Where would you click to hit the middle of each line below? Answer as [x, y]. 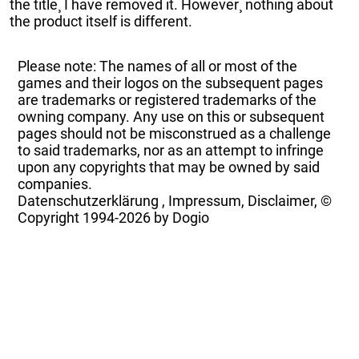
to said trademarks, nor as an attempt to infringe [171, 150]
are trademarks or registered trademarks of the [167, 99]
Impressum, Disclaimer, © [250, 200]
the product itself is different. [101, 21]
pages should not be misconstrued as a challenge [175, 133]
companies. [55, 184]
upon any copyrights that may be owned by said [169, 167]
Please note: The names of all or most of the [158, 66]
